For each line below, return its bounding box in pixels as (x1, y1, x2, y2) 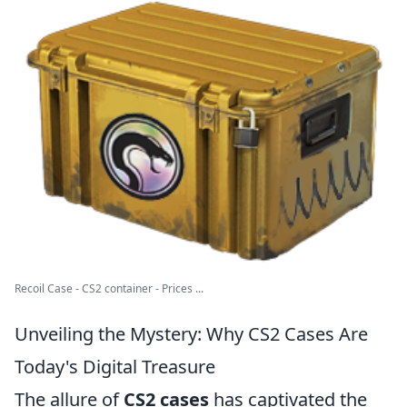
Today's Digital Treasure (15, 353, 215, 379)
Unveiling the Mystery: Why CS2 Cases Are (15, 321, 368, 346)
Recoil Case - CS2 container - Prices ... (15, 280, 203, 296)
